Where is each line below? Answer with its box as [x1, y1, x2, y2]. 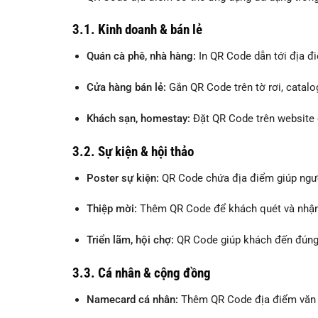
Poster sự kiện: [86, 171, 159, 185]
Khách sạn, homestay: [86, 111, 190, 125]
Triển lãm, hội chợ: [86, 234, 174, 247]
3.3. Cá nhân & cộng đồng [72, 265, 211, 282]
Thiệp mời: [86, 202, 137, 216]
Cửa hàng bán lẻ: [86, 81, 166, 94]
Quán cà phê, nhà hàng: [86, 50, 196, 63]
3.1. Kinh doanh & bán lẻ [72, 21, 202, 38]
